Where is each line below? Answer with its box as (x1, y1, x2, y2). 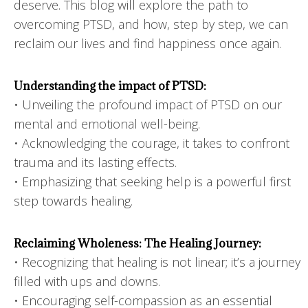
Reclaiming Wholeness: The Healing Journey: (14, 235, 261, 251)
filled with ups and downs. (14, 272, 160, 289)
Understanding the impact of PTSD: (14, 78, 206, 93)
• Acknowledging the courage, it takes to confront (14, 134, 289, 151)
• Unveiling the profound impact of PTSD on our (14, 96, 282, 113)
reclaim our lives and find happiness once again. (14, 34, 281, 52)
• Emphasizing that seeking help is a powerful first (14, 173, 291, 190)
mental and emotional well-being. (14, 115, 200, 132)
